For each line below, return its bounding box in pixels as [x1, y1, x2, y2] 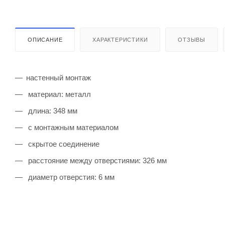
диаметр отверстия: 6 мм [26, 172, 115, 181]
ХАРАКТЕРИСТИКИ [92, 36, 148, 43]
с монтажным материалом [26, 123, 119, 132]
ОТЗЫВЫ [178, 36, 206, 43]
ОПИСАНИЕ [28, 36, 63, 43]
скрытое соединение [26, 139, 99, 148]
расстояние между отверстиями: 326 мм [26, 156, 167, 165]
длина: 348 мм [26, 106, 77, 115]
